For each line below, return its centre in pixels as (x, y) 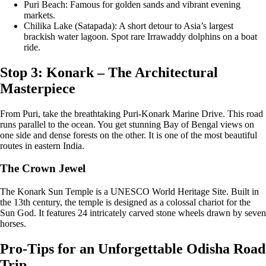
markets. (39, 15)
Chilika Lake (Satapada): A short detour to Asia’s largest (129, 26)
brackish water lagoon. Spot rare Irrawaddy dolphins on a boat (140, 36)
